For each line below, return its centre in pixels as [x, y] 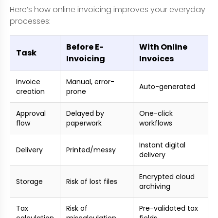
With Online [163, 47]
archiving [155, 186]
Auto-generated [167, 86]
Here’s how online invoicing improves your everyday [108, 9]
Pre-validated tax [169, 208]
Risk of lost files [92, 181]
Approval [31, 113]
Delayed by [85, 113]
